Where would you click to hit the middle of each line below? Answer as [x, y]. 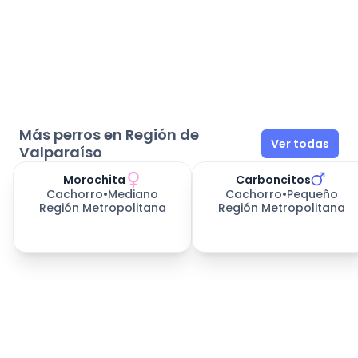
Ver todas [300, 143]
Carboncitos [273, 179]
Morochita [94, 179]
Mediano [133, 195]
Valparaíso [61, 153]
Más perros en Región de [109, 135]
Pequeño [312, 195]
